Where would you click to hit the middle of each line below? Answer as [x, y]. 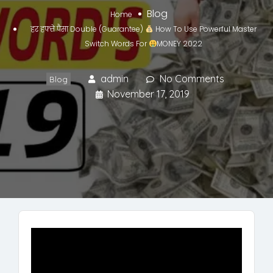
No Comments [192, 79]
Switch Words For [116, 44]
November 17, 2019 [148, 94]
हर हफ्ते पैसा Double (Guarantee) [88, 29]
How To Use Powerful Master [205, 29]
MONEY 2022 [180, 44]
